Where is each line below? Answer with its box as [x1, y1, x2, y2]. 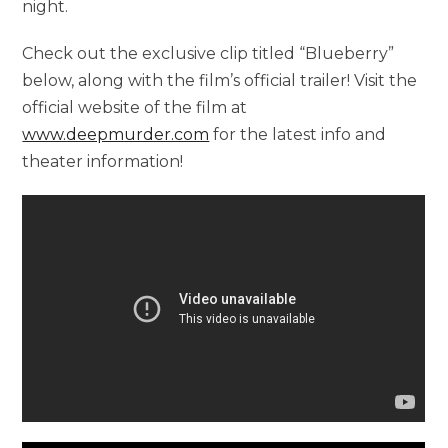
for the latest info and [209, 124, 387, 144]
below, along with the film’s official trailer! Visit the [22, 70, 418, 90]
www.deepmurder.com [22, 124, 210, 144]
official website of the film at [22, 97, 248, 117]
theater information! [22, 151, 184, 171]
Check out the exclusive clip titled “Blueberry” [22, 43, 395, 63]
